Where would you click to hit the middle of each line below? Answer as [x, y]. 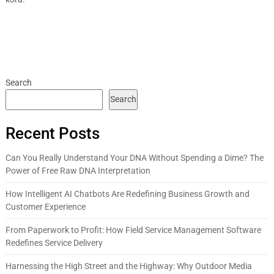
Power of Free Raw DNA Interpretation [78, 170]
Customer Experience [45, 206]
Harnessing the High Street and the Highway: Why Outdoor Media [128, 266]
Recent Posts [52, 133]
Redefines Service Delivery [54, 243]
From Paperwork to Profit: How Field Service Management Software [133, 230]
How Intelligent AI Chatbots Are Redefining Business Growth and [127, 194]
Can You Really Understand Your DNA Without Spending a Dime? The [134, 157]
